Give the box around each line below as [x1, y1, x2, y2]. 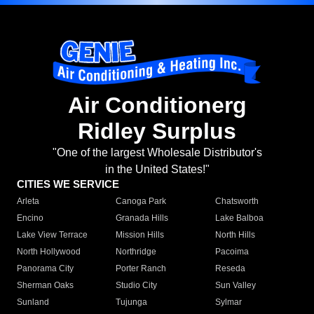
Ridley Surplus [78, 118, 236, 144]
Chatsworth [214, 196, 259, 207]
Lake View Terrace [17, 230, 88, 240]
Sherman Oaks [17, 280, 74, 291]
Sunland [17, 297, 49, 308]
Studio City [116, 280, 158, 291]
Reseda [214, 264, 245, 274]
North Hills [214, 230, 255, 240]
